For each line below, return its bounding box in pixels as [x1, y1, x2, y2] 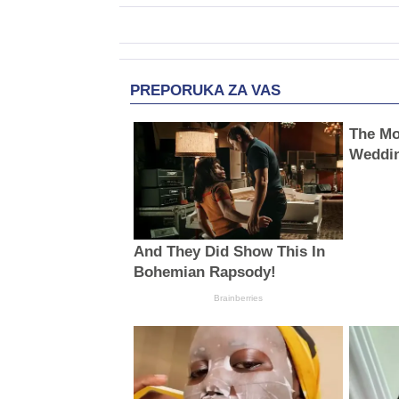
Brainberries [213, 293, 263, 304]
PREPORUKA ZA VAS [130, 81, 281, 99]
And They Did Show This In [133, 243, 325, 261]
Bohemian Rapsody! [133, 264, 276, 281]
